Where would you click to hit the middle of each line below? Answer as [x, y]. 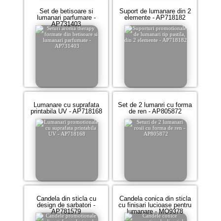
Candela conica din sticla [155, 199]
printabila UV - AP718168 [66, 111]
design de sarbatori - [66, 205]
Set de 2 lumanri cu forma [155, 105]
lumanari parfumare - [66, 18]
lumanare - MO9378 [155, 211]
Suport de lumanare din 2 [155, 11]
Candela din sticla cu [66, 199]
